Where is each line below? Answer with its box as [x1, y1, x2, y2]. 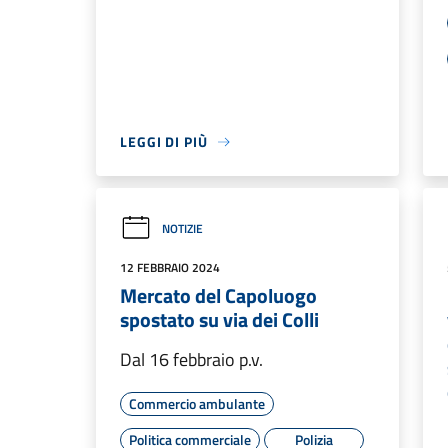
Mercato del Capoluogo [120, 280, 317, 311]
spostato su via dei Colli [120, 304, 319, 335]
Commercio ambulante [129, 393, 265, 414]
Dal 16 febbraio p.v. [120, 346, 263, 373]
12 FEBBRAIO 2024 [120, 258, 220, 277]
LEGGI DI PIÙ [120, 131, 208, 152]
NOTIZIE [162, 218, 203, 238]
